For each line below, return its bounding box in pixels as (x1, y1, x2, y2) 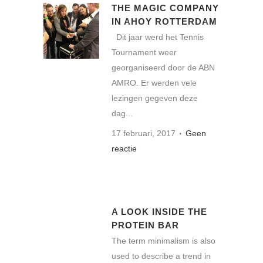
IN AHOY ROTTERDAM (112, 16, 217, 26)
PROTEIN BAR (112, 220, 179, 230)
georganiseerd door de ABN (112, 62, 215, 72)
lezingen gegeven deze (112, 93, 198, 103)
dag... (112, 108, 133, 118)
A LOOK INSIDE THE (112, 206, 207, 217)
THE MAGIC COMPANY (112, 2, 219, 13)
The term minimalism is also (112, 235, 215, 245)
